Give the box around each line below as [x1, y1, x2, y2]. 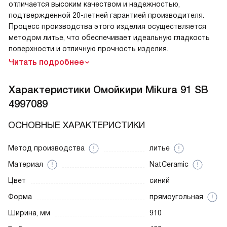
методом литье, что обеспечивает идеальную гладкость [9, 33, 210, 42]
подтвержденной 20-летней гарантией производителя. [9, 11, 204, 20]
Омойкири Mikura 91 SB [93, 84, 208, 96]
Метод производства [8, 144, 85, 153]
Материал [8, 160, 43, 169]
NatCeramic [149, 160, 188, 169]
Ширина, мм [8, 209, 50, 217]
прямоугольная [149, 193, 203, 201]
